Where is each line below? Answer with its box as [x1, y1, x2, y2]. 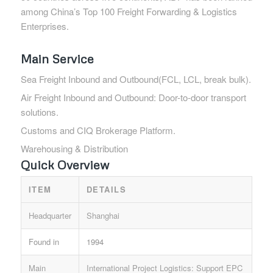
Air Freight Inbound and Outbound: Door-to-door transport [20, 90, 246, 104]
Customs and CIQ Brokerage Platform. [20, 123, 175, 136]
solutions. [20, 105, 58, 118]
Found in [28, 235, 59, 247]
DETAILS [86, 183, 127, 195]
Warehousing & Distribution [20, 141, 128, 155]
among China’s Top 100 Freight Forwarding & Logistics [20, 4, 237, 18]
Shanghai [86, 209, 119, 221]
